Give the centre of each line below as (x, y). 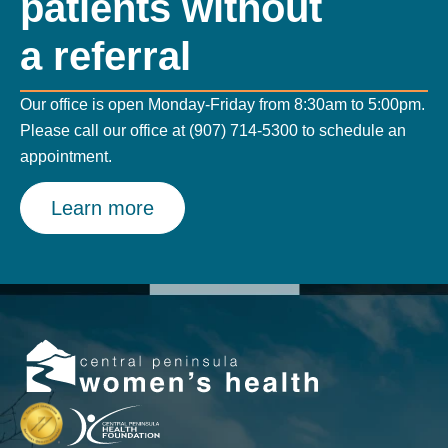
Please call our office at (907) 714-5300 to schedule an (213, 130)
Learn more (102, 207)
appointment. (66, 156)
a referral (105, 55)
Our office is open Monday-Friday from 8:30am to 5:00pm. (222, 104)
